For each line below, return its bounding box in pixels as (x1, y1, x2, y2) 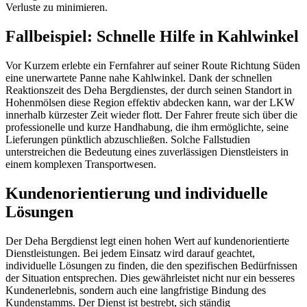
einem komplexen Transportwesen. (5, 158, 156, 171)
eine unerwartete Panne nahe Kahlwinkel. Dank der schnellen (5, 72, 272, 84)
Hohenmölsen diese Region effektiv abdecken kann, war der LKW (5, 97, 295, 109)
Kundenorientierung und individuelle (5, 184, 268, 203)
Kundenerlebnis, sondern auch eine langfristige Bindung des (5, 284, 266, 296)
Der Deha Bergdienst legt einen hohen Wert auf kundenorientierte (5, 234, 289, 247)
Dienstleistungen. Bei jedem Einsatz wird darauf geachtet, (5, 247, 255, 259)
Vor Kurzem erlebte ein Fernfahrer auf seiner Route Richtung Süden (5, 60, 300, 72)
